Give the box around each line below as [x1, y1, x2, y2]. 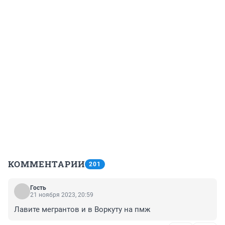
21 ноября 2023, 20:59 [30, 191, 93, 199]
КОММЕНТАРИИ [8, 158, 85, 170]
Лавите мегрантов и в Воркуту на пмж [14, 205, 150, 214]
